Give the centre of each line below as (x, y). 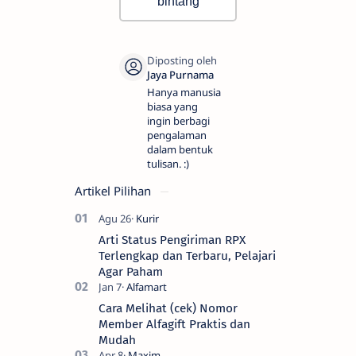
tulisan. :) (168, 163)
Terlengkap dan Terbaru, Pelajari (187, 255)
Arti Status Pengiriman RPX (172, 240)
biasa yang (172, 106)
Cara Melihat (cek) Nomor (168, 308)
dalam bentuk (180, 149)
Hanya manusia (184, 92)
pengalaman (177, 135)
